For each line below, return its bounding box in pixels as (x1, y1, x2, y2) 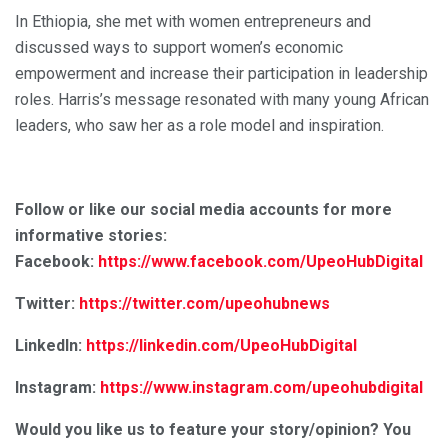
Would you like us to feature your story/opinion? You (15, 419, 411, 439)
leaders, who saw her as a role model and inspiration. (15, 115, 384, 135)
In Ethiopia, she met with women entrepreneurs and (15, 11, 371, 31)
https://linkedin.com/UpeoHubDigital (86, 335, 357, 355)
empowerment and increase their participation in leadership (15, 63, 428, 83)
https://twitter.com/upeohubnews (79, 293, 330, 313)
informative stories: (15, 225, 171, 245)
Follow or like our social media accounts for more (15, 199, 392, 219)
